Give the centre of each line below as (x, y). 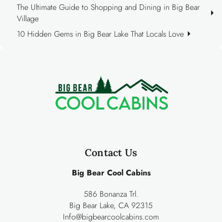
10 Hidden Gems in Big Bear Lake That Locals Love (101, 34)
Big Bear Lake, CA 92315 (111, 205)
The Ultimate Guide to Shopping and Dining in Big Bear (109, 7)
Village (28, 18)
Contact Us (111, 152)
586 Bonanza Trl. (111, 194)
